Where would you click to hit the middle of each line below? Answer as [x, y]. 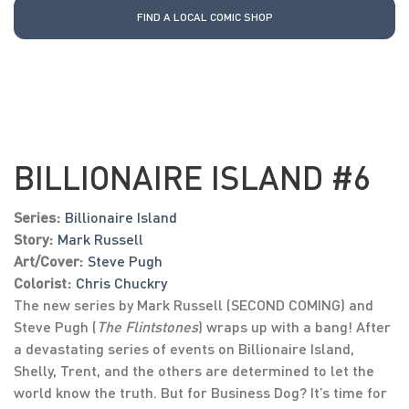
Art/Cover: [48, 261]
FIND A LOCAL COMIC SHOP [204, 17]
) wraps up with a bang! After [294, 327]
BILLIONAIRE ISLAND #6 [192, 178]
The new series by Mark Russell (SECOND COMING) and [194, 305]
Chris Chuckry [121, 283]
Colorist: [42, 283]
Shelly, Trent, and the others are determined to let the [194, 371]
